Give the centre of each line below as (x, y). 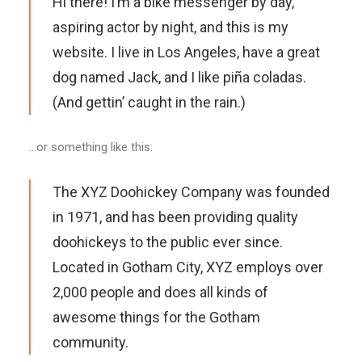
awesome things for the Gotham (156, 317)
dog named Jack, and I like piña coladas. (179, 77)
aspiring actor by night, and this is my (170, 27)
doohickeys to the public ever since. (168, 242)
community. (90, 342)
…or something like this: (91, 147)
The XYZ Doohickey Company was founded (191, 192)
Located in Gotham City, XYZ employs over (188, 267)
